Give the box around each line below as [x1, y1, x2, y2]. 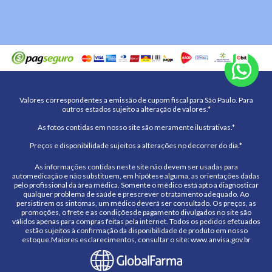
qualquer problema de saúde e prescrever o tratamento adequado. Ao [23, 189, 249, 199]
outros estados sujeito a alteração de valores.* [61, 104, 211, 114]
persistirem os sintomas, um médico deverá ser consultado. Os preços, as [16, 198, 256, 208]
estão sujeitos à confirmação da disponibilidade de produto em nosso [24, 225, 248, 235]
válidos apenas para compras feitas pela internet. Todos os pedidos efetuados [12, 216, 260, 226]
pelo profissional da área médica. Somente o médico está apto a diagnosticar [13, 180, 259, 189]
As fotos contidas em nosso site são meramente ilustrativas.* [37, 122, 235, 132]
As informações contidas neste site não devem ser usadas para [34, 161, 238, 171]
